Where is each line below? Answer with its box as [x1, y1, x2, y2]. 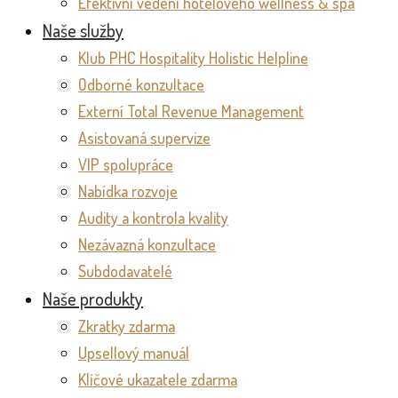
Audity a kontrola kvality [78, 208, 228, 227]
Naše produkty [43, 287, 143, 310]
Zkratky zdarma [78, 316, 175, 336]
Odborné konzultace [78, 75, 204, 94]
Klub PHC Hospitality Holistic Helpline [78, 48, 308, 68]
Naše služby [43, 19, 123, 42]
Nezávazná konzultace [78, 235, 216, 254]
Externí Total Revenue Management [78, 101, 304, 121]
